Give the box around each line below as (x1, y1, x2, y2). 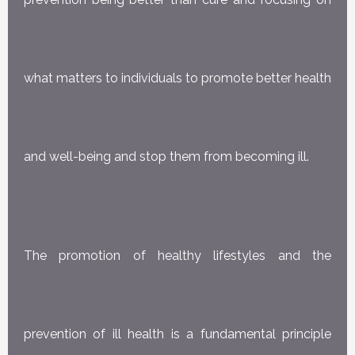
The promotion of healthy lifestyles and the (24, 247, 331, 263)
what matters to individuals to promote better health (24, 71, 331, 86)
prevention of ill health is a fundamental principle (24, 326, 331, 342)
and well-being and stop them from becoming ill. (24, 149, 309, 165)
